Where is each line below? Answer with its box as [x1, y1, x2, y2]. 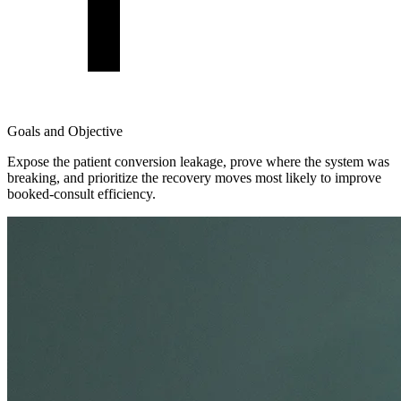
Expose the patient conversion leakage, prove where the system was [7, 153, 389, 169]
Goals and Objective [7, 123, 123, 139]
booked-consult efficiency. [7, 185, 156, 201]
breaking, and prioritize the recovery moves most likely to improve [7, 169, 381, 185]
